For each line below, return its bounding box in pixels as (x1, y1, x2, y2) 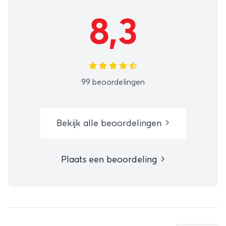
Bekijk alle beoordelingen (56, 119, 164, 128)
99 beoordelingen (81, 78, 145, 86)
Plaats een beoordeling (61, 155, 159, 164)
